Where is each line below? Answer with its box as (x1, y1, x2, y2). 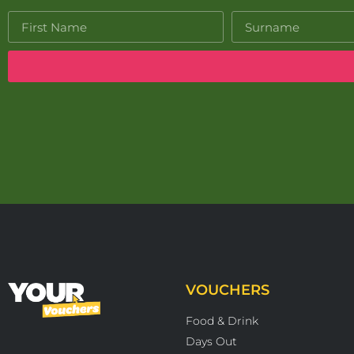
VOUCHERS (186, 281, 269, 299)
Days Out (186, 334, 237, 349)
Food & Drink (186, 314, 258, 329)
